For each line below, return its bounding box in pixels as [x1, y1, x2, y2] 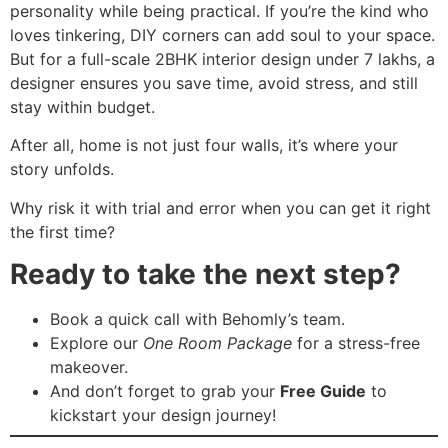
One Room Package [143, 332, 292, 353]
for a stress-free [292, 332, 420, 353]
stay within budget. [10, 96, 155, 117]
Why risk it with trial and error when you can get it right [10, 197, 431, 218]
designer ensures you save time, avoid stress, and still [10, 72, 418, 93]
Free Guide [280, 380, 366, 401]
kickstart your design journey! [50, 404, 276, 425]
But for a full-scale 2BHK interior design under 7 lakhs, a [10, 48, 435, 69]
